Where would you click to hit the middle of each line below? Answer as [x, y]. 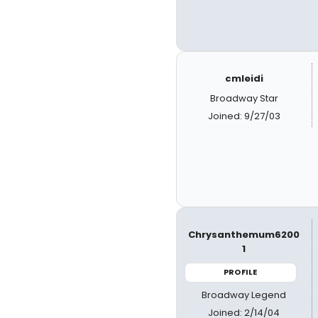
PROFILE [241, 272]
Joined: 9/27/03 [244, 116]
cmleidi [244, 78]
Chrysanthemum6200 [244, 235]
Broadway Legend [244, 295]
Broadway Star [244, 98]
